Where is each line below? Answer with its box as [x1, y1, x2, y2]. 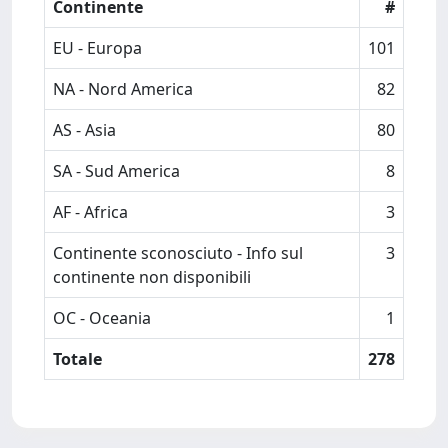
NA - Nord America [53, 78, 193, 100]
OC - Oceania [53, 307, 151, 329]
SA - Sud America [53, 160, 180, 182]
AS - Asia [53, 119, 116, 141]
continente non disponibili [53, 266, 251, 288]
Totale [53, 348, 102, 370]
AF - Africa [53, 201, 128, 223]
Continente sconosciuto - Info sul [53, 242, 303, 264]
